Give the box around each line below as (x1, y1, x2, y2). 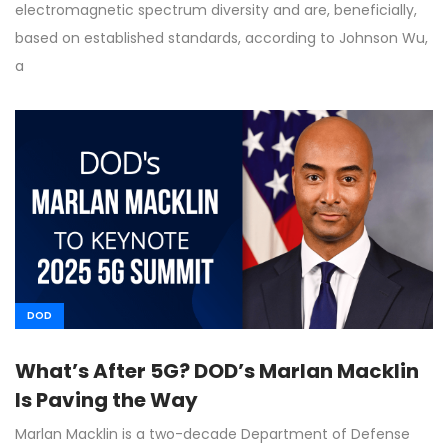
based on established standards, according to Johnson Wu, (15, 28, 428, 49)
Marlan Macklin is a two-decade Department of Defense (15, 424, 410, 445)
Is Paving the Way (15, 386, 198, 415)
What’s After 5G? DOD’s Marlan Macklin (15, 357, 419, 386)
